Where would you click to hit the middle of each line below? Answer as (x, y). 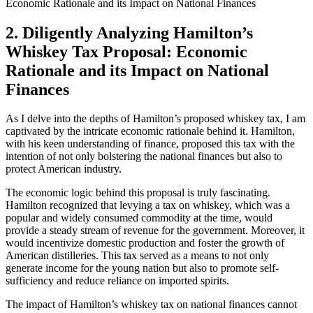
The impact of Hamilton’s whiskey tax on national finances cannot (151, 305)
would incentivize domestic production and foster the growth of (145, 243)
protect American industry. (64, 169)
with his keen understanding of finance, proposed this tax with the (150, 144)
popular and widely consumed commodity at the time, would (139, 218)
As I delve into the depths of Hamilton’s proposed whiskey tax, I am (155, 119)
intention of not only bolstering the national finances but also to (144, 156)
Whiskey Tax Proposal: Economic (126, 51)
